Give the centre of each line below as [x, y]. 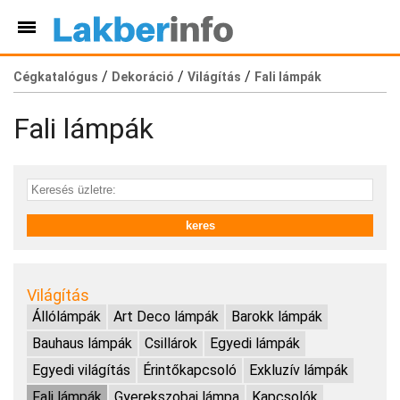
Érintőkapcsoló [190, 370]
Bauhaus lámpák [82, 343]
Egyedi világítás [81, 370]
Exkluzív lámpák [299, 370]
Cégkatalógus [56, 77]
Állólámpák [67, 316]
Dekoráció [143, 77]
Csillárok [171, 343]
